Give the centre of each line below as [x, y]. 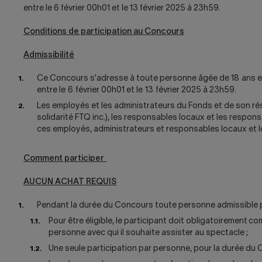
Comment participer [65, 159]
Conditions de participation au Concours [104, 32]
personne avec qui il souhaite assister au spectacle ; [148, 233]
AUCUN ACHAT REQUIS [70, 182]
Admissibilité [49, 55]
